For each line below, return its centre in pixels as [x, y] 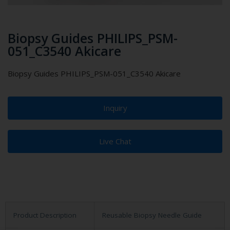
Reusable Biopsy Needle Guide [152, 215]
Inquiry [115, 108]
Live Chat [115, 141]
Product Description [45, 215]
